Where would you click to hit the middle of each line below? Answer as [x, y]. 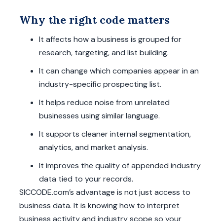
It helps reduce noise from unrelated [104, 103]
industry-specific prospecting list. [100, 84]
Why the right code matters [94, 20]
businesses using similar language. [99, 116]
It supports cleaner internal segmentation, [115, 134]
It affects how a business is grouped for [110, 39]
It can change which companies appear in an [119, 71]
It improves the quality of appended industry [120, 166]
